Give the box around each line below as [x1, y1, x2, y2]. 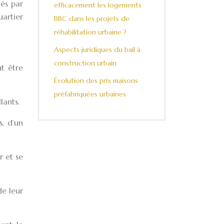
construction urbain [54, 58, 116, 67]
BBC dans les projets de [54, 14, 129, 23]
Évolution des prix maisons [54, 76, 138, 85]
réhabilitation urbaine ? [54, 27, 126, 36]
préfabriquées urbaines [54, 89, 126, 98]
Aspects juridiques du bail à [54, 45, 140, 54]
